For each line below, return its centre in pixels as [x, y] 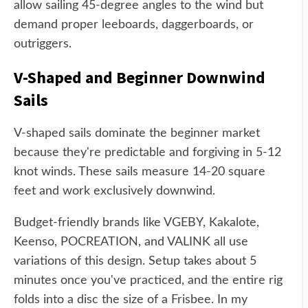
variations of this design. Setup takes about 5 [135, 261]
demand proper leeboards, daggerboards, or [134, 25]
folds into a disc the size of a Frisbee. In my [131, 300]
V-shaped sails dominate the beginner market [137, 133]
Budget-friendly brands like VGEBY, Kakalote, [136, 223]
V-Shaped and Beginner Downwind [140, 77]
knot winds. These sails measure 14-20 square [140, 172]
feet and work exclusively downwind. [114, 191]
